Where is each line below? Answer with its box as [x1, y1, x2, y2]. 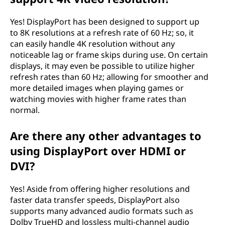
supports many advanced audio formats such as [10, 205, 193, 216]
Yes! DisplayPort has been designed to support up [10, 16, 199, 27]
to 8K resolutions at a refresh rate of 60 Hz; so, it [10, 27, 194, 38]
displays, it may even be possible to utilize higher [10, 60, 195, 71]
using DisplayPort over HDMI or [10, 143, 186, 158]
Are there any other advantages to [10, 128, 201, 143]
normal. [10, 104, 40, 116]
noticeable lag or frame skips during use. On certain [10, 49, 208, 60]
